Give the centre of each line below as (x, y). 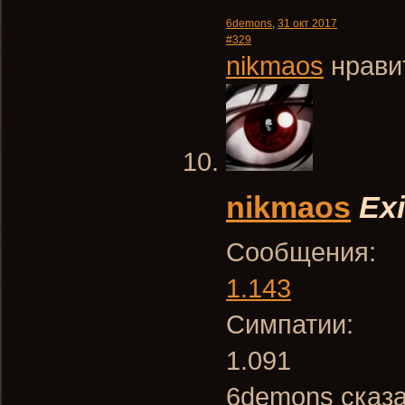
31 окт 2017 (307, 24)
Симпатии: (290, 324)
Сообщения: (301, 252)
